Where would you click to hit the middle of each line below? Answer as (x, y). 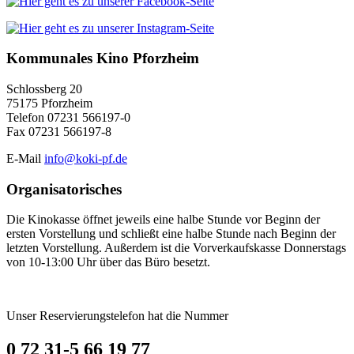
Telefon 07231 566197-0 (68, 117)
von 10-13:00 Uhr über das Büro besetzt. (108, 262)
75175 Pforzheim (49, 103)
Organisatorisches (64, 189)
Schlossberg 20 (44, 88)
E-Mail (25, 158)
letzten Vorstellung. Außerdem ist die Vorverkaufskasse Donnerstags (176, 248)
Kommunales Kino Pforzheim (103, 58)
